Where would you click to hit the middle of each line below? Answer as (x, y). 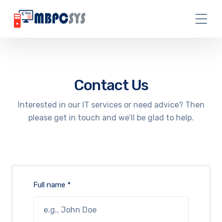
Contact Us (111, 85)
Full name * (52, 185)
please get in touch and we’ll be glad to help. (111, 118)
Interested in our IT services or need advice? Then (111, 105)
